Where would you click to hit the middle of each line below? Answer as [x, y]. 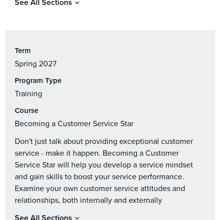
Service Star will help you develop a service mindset [104, 165]
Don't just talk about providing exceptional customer [104, 141]
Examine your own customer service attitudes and [100, 189]
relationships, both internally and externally [88, 200]
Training [28, 94]
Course [27, 110]
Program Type [38, 81]
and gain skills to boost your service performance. [99, 177]
